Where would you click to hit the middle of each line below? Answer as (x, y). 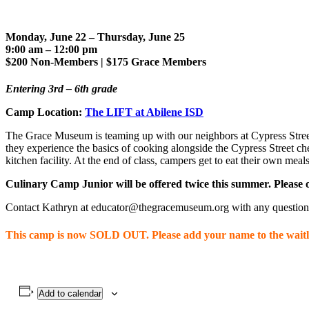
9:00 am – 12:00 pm (51, 50)
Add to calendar (70, 293)
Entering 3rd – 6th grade (61, 89)
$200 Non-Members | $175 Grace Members (106, 62)
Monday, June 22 (47, 37)
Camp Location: (45, 112)
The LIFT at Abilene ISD (144, 112)
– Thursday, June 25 (137, 37)
